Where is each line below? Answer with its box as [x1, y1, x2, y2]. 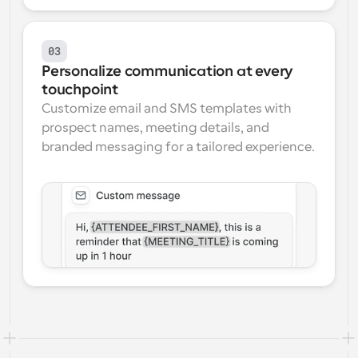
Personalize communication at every [42, 63, 294, 79]
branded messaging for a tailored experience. [42, 140, 315, 154]
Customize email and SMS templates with [42, 101, 292, 116]
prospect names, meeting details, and [42, 121, 269, 135]
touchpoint [42, 82, 119, 97]
